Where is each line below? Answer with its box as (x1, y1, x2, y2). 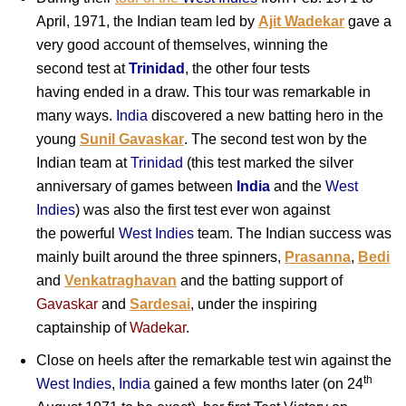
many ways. (36, 108, 116, 124)
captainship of (36, 320, 130, 336)
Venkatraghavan (64, 273, 177, 289)
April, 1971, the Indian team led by (36, 14, 258, 30)
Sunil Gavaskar (80, 131, 184, 148)
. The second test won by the (184, 131, 367, 148)
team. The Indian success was (194, 226, 391, 242)
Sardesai (130, 296, 190, 313)
